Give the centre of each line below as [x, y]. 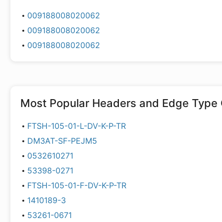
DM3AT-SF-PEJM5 [62, 141]
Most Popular [56, 103]
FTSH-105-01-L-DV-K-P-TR [76, 126]
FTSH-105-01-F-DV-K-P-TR [77, 185]
